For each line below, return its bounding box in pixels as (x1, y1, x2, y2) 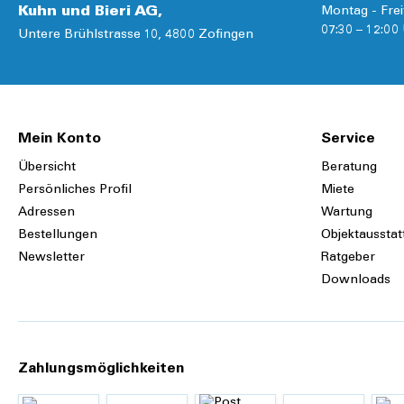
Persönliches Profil (18, 184, 132, 197)
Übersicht (18, 161, 76, 175)
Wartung (321, 207, 372, 220)
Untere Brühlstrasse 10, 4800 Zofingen (18, 29, 253, 42)
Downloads (321, 274, 390, 288)
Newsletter (18, 252, 85, 265)
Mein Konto (18, 132, 101, 147)
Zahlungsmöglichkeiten (18, 362, 185, 377)
